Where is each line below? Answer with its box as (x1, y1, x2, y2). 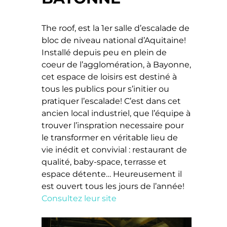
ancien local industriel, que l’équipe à (42, 108, 191, 119)
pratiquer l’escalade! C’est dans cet (42, 96, 181, 106)
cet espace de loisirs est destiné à (42, 72, 177, 82)
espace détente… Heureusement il (42, 169, 182, 179)
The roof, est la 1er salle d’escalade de (42, 23, 190, 33)
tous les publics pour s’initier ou (42, 84, 170, 94)
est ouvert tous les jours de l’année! (42, 181, 185, 192)
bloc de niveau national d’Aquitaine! (42, 35, 186, 46)
